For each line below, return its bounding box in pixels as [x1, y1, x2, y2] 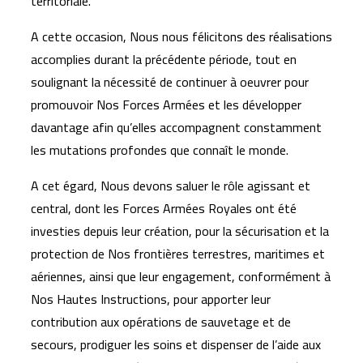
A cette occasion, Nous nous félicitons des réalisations [31, 24, 332, 49]
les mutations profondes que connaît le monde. [31, 138, 288, 162]
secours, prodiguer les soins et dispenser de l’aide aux [31, 332, 321, 357]
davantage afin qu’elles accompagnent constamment [31, 115, 322, 139]
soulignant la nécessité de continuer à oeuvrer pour [31, 70, 309, 94]
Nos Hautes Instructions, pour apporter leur [31, 287, 271, 311]
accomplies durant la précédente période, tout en [31, 47, 297, 71]
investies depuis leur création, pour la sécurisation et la [31, 219, 329, 243]
